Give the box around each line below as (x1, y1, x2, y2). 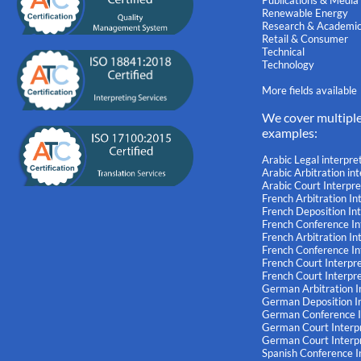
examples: (261, 125, 317, 141)
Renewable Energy (261, 6, 348, 20)
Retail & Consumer (261, 32, 348, 46)
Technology (261, 58, 314, 72)
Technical (261, 45, 305, 59)
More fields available (261, 84, 357, 98)
